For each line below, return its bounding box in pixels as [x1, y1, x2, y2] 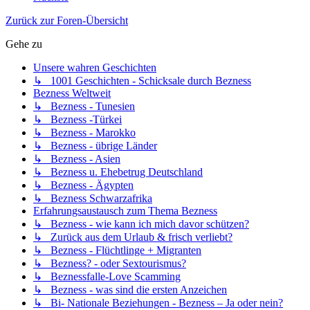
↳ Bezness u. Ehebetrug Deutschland [33, 166, 203, 179]
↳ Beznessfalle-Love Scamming [33, 271, 181, 283]
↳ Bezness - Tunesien [33, 100, 135, 113]
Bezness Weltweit [33, 87, 111, 100]
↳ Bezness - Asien [33, 153, 120, 165]
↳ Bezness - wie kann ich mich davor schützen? [33, 218, 249, 230]
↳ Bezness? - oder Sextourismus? [33, 257, 186, 270]
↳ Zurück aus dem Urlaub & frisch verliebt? [33, 231, 232, 244]
